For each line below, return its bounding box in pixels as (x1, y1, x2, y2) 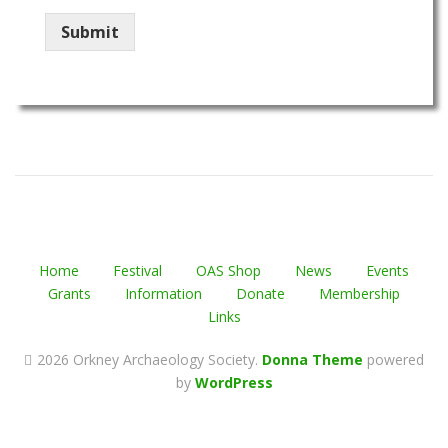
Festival (113, 261, 162, 281)
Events (366, 261, 409, 281)
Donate (236, 284, 285, 304)
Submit (61, 21, 119, 44)
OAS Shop (196, 261, 261, 281)
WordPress (194, 373, 273, 393)
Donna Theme (262, 350, 367, 370)
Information (125, 284, 202, 304)
